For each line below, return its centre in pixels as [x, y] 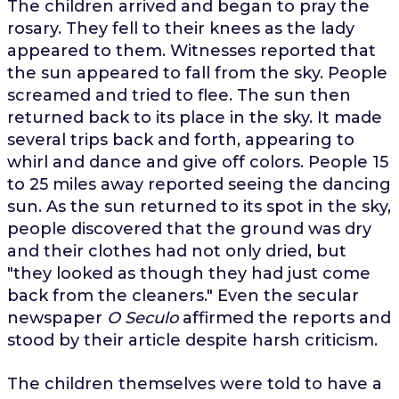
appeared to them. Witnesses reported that [191, 50]
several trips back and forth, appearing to [180, 139]
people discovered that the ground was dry [189, 228]
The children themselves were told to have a [194, 383]
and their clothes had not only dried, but [176, 251]
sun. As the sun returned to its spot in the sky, [199, 206]
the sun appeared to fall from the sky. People [197, 73]
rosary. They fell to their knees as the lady [180, 28]
